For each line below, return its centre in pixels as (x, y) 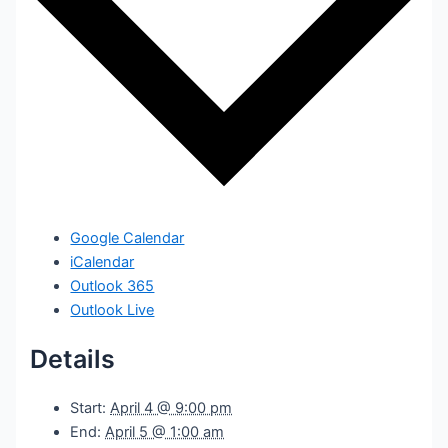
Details (73, 359)
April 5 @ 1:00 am (165, 431)
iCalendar (102, 262)
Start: (88, 407)
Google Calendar (127, 238)
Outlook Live (112, 310)
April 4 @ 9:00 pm (171, 407)
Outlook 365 (112, 286)
